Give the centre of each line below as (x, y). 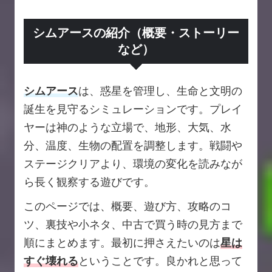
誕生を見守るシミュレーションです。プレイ (133, 109)
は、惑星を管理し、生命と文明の (160, 91)
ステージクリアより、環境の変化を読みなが (133, 164)
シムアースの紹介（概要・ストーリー (136, 33)
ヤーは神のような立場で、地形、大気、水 (127, 127)
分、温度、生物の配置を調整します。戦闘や (133, 146)
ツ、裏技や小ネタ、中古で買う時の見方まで (133, 225)
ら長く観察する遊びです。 (89, 182)
